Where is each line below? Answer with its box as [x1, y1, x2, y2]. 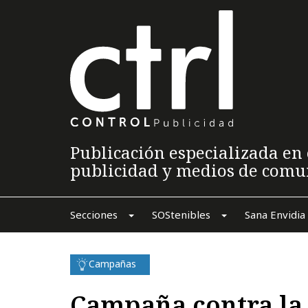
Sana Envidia [244, 207, 305, 221]
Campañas [89, 256, 136, 270]
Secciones [69, 207, 118, 221]
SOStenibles [151, 207, 210, 221]
